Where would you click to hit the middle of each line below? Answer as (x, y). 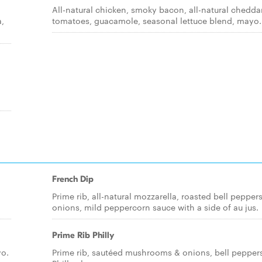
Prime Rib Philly (83, 235)
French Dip (73, 179)
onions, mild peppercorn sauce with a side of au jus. (155, 207)
